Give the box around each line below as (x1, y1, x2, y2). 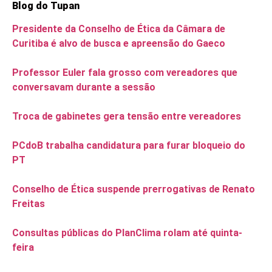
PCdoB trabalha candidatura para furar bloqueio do (12, 140, 245, 152)
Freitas (12, 198, 45, 210)
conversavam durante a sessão (12, 81, 155, 93)
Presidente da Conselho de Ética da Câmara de (12, 23, 225, 35)
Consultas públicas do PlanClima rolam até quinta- (12, 227, 242, 239)
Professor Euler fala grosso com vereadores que (12, 67, 237, 79)
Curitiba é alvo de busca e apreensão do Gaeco (12, 38, 225, 50)
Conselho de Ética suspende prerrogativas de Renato (12, 183, 255, 195)
